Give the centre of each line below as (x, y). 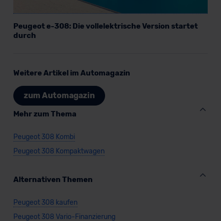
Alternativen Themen (53, 179)
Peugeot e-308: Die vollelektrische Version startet (105, 26)
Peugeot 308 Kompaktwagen (59, 151)
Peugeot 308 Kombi (44, 137)
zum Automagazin (59, 96)
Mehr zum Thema (45, 114)
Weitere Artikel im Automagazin (72, 73)
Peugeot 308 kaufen (45, 202)
